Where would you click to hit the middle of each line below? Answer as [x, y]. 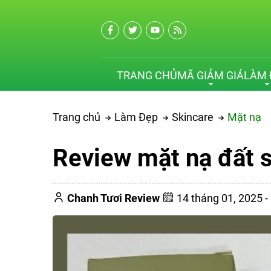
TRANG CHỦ [147, 76]
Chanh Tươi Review [115, 198]
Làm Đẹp [136, 117]
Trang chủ [77, 117]
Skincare [193, 117]
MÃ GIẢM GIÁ [211, 76]
